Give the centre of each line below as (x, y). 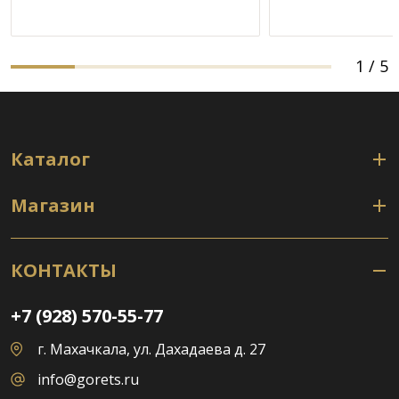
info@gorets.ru (88, 379)
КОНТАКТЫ (64, 270)
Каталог (50, 159)
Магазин (53, 205)
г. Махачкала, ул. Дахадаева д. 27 (151, 349)
